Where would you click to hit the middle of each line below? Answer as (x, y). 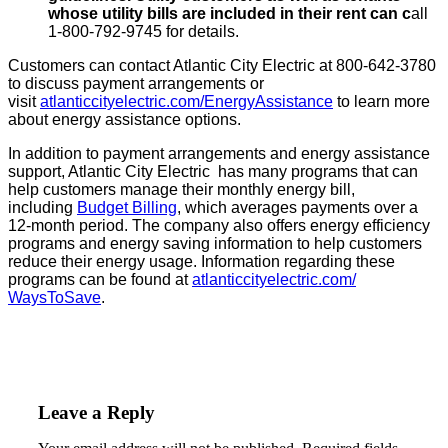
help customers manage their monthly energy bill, (181, 189)
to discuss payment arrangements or (136, 83)
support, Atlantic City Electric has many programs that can (213, 171)
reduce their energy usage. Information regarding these (201, 261)
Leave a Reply (96, 412)
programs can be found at (100, 279)
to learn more (381, 101)
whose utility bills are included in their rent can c (229, 13)
